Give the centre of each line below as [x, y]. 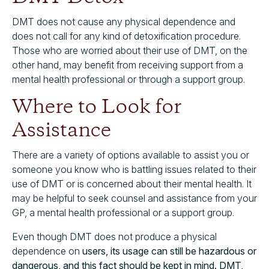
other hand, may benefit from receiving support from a [128, 65]
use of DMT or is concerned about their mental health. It [132, 183]
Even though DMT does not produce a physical [114, 236]
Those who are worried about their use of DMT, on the [130, 50]
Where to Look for [97, 107]
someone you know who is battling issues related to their [134, 169]
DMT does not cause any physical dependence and [124, 21]
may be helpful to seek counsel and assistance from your [134, 198]
